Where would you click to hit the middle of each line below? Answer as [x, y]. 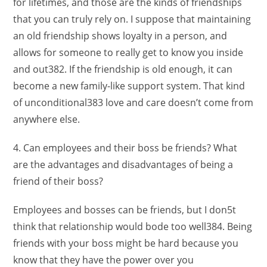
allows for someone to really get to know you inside [128, 52]
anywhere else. [47, 119]
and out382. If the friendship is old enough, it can [123, 69]
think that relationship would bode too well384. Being [133, 226]
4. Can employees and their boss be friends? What [125, 148]
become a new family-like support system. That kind [129, 86]
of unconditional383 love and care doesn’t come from [133, 103]
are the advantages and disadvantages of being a [123, 164]
